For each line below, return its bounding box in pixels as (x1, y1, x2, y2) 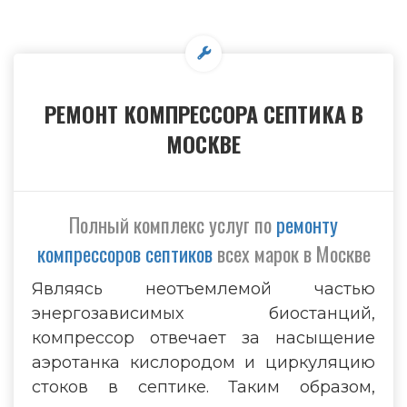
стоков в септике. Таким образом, (32, 377, 375, 397)
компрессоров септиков (36, 239, 213, 268)
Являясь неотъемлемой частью (32, 279, 375, 299)
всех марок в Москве (212, 239, 371, 268)
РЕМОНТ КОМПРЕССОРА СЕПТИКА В (44, 97, 363, 130)
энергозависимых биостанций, (32, 303, 375, 323)
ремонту (276, 210, 338, 239)
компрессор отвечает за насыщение (32, 328, 375, 348)
